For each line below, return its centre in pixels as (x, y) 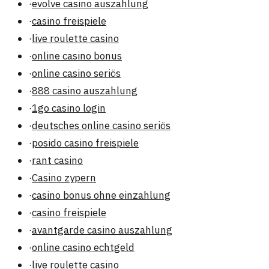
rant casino (57, 161)
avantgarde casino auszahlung (102, 230)
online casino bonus (77, 56)
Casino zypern (64, 178)
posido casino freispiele (85, 143)
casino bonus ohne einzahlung (101, 195)
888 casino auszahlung (85, 91)
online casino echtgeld (83, 248)
